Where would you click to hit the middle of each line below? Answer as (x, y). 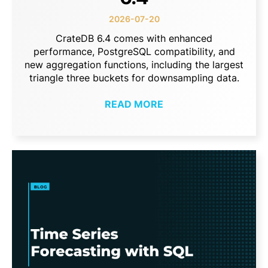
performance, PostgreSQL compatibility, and (134, 51)
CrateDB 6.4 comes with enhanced (134, 38)
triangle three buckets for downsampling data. (134, 77)
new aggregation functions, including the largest (134, 64)
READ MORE (134, 104)
